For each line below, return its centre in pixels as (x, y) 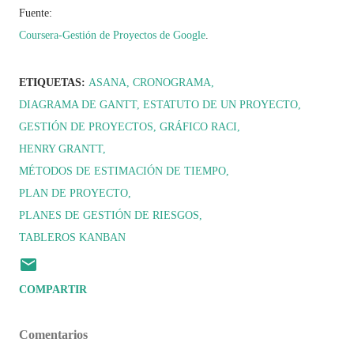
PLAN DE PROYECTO (73, 193)
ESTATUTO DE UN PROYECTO (220, 105)
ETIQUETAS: (52, 83)
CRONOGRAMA (172, 83)
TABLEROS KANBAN (72, 237)
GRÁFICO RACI (198, 127)
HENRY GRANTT (61, 149)
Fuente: (37, 13)
